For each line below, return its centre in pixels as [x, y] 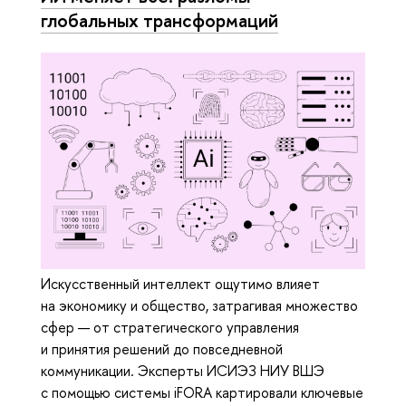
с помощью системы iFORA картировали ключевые [202, 393]
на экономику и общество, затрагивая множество [199, 306]
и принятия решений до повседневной [162, 349]
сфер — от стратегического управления [170, 328]
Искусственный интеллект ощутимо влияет [180, 284]
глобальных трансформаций [159, 19]
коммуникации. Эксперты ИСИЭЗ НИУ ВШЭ [183, 371]
